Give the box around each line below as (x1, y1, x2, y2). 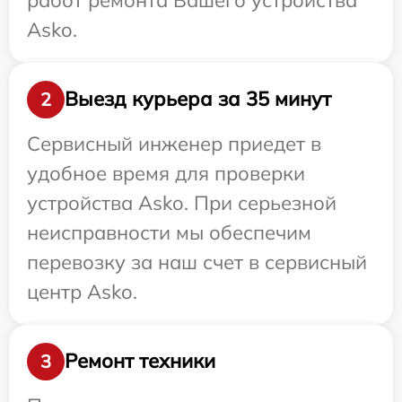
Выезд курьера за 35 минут (65, 86, 331, 112)
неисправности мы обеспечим (27, 219, 311, 245)
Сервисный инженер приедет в (27, 130, 321, 156)
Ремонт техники (65, 348, 215, 374)
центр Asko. (27, 278, 137, 304)
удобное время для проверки (27, 160, 305, 186)
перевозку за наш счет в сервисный (27, 249, 367, 275)
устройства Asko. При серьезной (27, 189, 336, 215)
